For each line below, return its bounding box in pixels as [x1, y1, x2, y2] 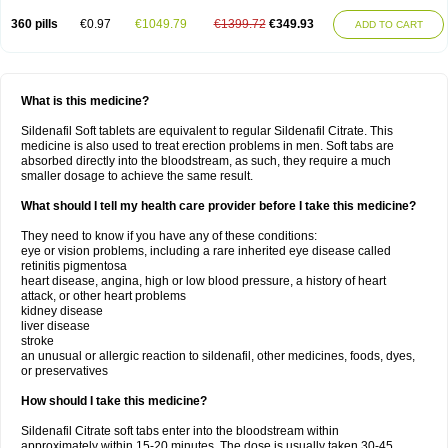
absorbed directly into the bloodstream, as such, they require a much [21, 154, 391, 168]
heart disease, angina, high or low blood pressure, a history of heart [21, 274, 386, 288]
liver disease [21, 319, 90, 333]
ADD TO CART [354, 19, 423, 30]
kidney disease [21, 304, 103, 318]
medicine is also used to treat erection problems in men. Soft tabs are [21, 139, 394, 153]
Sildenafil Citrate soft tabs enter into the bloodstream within [21, 424, 339, 438]
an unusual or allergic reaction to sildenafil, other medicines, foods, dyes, [21, 349, 415, 363]
